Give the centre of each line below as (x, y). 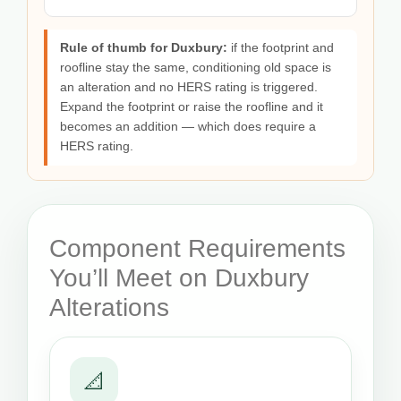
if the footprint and (281, 48)
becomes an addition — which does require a (188, 127)
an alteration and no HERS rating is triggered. (189, 88)
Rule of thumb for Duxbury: (144, 48)
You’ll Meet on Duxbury (179, 278)
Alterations (109, 308)
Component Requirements (197, 249)
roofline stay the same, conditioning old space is (196, 68)
